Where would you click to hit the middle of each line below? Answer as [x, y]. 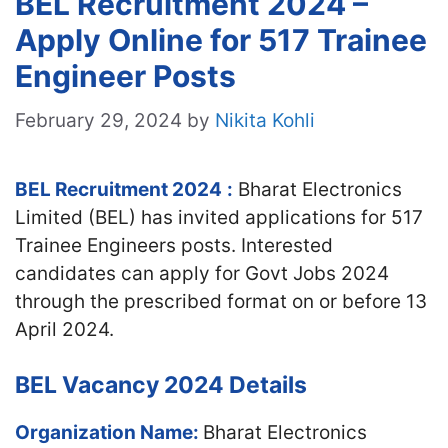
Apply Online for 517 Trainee [221, 40]
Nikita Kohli [265, 120]
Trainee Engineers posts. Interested [174, 245]
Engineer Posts [125, 76]
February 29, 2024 [98, 120]
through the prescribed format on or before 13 [221, 301]
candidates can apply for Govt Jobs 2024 [202, 273]
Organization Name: [109, 432]
